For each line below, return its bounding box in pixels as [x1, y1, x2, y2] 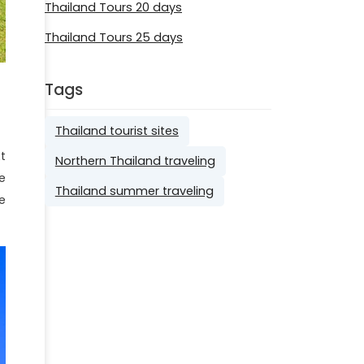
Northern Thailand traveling [54, 153, 215, 170]
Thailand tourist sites [54, 123, 179, 140]
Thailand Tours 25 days [45, 28, 183, 45]
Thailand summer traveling [54, 183, 214, 200]
